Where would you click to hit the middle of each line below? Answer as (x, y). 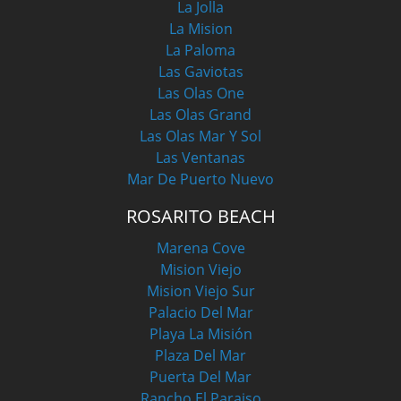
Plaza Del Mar (200, 356)
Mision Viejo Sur (200, 291)
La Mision (200, 29)
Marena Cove (200, 248)
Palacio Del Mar (200, 313)
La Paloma (200, 51)
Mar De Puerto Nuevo (200, 179)
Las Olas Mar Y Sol (200, 137)
